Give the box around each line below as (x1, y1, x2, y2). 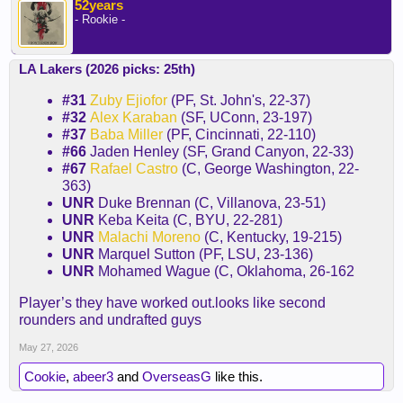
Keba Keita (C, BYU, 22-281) (94, 212, 282, 228)
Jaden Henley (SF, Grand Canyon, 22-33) (86, 144, 354, 159)
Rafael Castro (90, 161, 178, 176)
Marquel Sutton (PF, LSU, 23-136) (94, 246, 313, 262)
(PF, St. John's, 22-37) (167, 93, 310, 108)
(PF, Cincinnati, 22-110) (163, 127, 316, 142)
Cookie (24, 369, 66, 384)
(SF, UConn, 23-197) (177, 110, 312, 125)
